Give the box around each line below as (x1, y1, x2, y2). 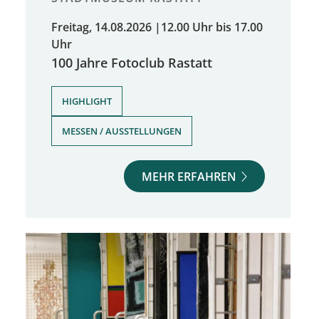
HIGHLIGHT (62, 94, 112, 108)
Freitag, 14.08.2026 (51, 19, 152, 35)
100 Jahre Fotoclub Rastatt (51, 53, 212, 71)
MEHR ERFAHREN (142, 168, 237, 184)
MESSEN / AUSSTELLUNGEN (62, 124, 182, 137)
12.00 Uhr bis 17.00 (161, 19, 263, 35)
